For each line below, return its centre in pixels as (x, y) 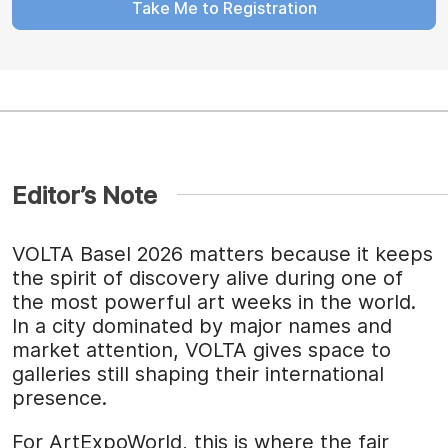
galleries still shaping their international (198, 373)
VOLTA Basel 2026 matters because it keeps (222, 253)
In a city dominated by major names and (202, 325)
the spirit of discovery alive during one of (207, 277)
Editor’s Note (84, 195)
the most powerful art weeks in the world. (214, 301)
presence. (59, 397)
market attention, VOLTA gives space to (201, 349)
